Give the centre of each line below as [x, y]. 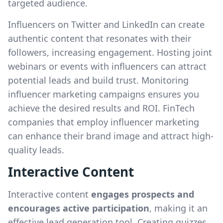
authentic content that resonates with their [100, 38]
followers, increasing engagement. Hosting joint [110, 52]
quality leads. [36, 150]
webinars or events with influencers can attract [107, 66]
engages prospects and [143, 194]
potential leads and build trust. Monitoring [98, 80]
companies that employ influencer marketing [104, 122]
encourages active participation [79, 208]
